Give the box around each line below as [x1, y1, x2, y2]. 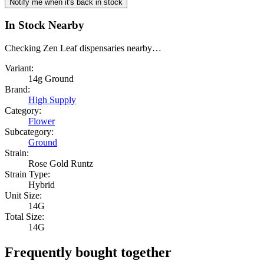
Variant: [5, 63, 34, 74]
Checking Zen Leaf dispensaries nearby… [5, 43, 161, 54]
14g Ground [28, 74, 74, 84]
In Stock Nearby [5, 19, 84, 32]
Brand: [5, 84, 30, 95]
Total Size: [5, 212, 44, 222]
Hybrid [28, 180, 55, 190]
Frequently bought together [5, 245, 171, 260]
